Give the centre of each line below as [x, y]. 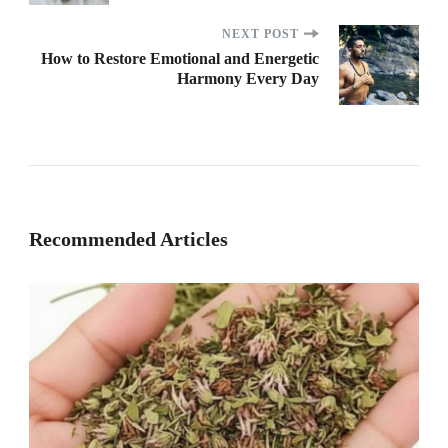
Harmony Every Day [248, 79]
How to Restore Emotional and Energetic [180, 59]
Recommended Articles [128, 239]
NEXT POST [260, 34]
